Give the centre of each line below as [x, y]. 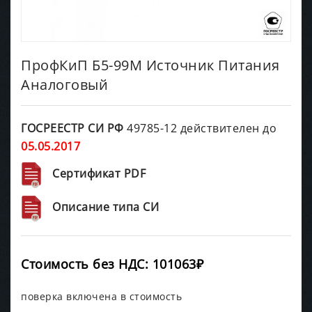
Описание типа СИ [106, 206]
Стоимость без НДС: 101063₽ [112, 264]
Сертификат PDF [99, 173]
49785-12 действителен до [200, 128]
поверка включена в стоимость [101, 296]
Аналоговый [64, 84]
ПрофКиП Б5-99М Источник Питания [150, 65]
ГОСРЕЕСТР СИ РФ [72, 128]
